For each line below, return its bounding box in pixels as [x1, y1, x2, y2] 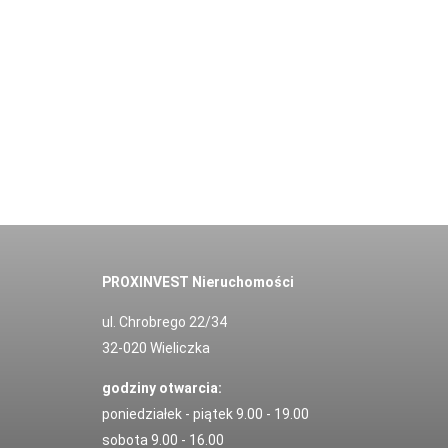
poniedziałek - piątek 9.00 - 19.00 [102, 406, 309, 423]
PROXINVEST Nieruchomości [102, 274, 294, 291]
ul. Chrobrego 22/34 [102, 314, 227, 331]
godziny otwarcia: [102, 380, 222, 397]
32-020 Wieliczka [102, 340, 210, 357]
